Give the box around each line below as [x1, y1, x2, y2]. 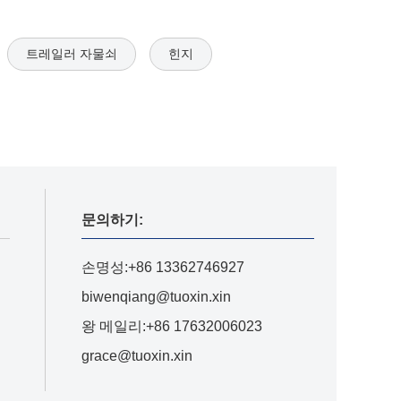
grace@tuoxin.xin [81, 348, 192, 363]
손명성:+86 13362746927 [81, 260, 244, 275]
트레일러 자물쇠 [26, 47, 117, 61]
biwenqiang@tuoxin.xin [81, 289, 231, 304]
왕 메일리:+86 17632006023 [81, 319, 262, 334]
